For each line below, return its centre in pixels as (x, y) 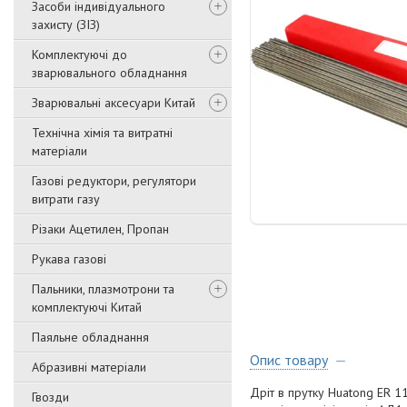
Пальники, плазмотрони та (103, 289)
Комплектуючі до (79, 55)
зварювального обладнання (109, 73)
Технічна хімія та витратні (102, 133)
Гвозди (50, 397)
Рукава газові (69, 259)
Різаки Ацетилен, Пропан (100, 229)
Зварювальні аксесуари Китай (114, 103)
